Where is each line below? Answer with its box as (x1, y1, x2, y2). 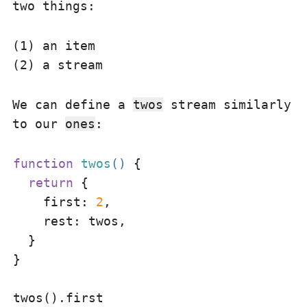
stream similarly (163, 97, 291, 112)
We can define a (12, 97, 133, 112)
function (13, 156, 73, 171)
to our (12, 116, 65, 131)
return (28, 175, 73, 190)
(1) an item (12, 38, 95, 53)
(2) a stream (12, 58, 103, 72)
